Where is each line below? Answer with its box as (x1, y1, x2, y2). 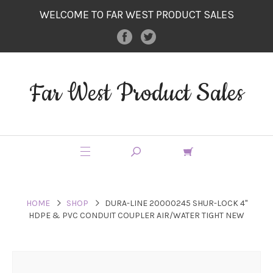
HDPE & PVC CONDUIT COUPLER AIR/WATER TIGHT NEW (29, 210, 244, 221)
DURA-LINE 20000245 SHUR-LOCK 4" (104, 197, 247, 208)
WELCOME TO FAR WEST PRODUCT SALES (39, 8, 234, 21)
